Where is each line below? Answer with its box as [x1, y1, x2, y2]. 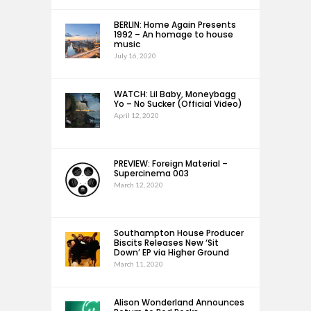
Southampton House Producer [114, 227, 244, 239]
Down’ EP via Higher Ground [114, 246, 229, 258]
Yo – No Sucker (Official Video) [114, 98, 242, 110]
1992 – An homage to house [114, 28, 233, 40]
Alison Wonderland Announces [114, 296, 244, 308]
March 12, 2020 [114, 180, 163, 189]
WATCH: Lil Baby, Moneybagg [114, 88, 236, 100]
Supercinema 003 [114, 167, 189, 179]
